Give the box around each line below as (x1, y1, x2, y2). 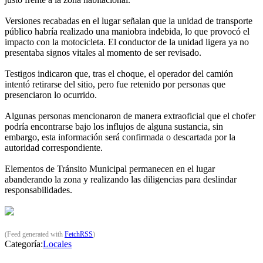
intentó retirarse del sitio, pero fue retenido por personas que (5, 79, 225, 89)
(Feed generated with (5, 230, 65, 238)
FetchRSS (65, 230, 93, 238)
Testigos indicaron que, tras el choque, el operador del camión (5, 68, 233, 79)
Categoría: (5, 238, 43, 249)
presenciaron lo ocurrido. (5, 89, 97, 100)
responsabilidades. (5, 184, 72, 195)
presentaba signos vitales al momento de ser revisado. (5, 47, 201, 58)
